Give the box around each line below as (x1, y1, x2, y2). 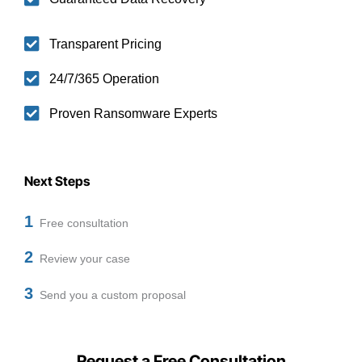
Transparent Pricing (49, 36, 162, 51)
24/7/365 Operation (49, 71, 160, 86)
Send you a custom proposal (33, 288, 186, 301)
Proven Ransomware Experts (49, 106, 218, 120)
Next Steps (24, 172, 90, 189)
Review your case (33, 252, 130, 266)
